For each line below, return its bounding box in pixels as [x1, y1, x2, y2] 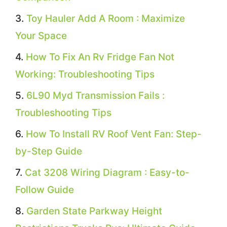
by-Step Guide [15, 145, 82, 157]
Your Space [15, 29, 67, 42]
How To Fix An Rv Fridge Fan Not [26, 51, 174, 63]
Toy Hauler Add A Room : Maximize [26, 12, 185, 24]
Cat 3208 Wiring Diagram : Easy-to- [25, 166, 190, 178]
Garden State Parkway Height [26, 205, 162, 217]
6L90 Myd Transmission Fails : [26, 89, 165, 101]
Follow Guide [15, 183, 74, 196]
